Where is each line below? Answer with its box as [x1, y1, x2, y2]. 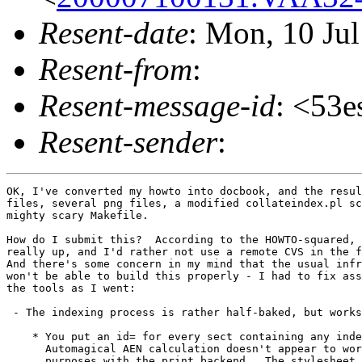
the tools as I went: [6, 281, 136, 294]
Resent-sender [39, 124, 217, 159]
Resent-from [39, 51, 192, 86]
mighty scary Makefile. [6, 208, 149, 221]
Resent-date [39, 15, 188, 50]
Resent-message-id [39, 87, 276, 123]
